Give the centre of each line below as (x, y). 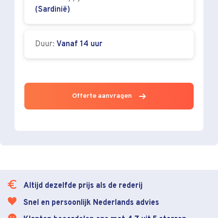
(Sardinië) (53, 10)
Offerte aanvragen (102, 96)
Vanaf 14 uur (79, 45)
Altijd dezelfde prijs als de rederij (83, 186)
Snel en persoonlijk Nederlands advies (91, 203)
